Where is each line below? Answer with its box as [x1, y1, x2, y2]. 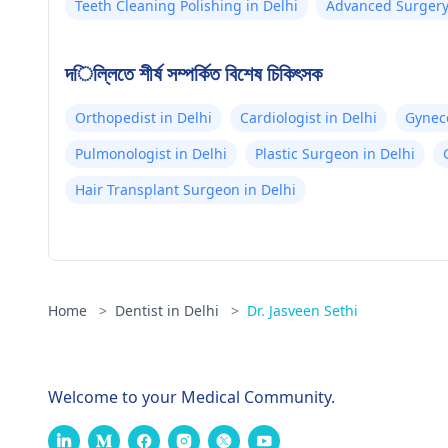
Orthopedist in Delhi [75, 108, 212, 127]
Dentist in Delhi [115, 301, 223, 320]
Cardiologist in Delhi [240, 108, 377, 127]
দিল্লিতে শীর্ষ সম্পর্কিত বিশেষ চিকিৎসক [65, 60, 322, 87]
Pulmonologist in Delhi [75, 144, 227, 163]
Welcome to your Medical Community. [48, 386, 335, 408]
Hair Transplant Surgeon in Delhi [75, 180, 296, 199]
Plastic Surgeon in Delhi [255, 144, 415, 163]
